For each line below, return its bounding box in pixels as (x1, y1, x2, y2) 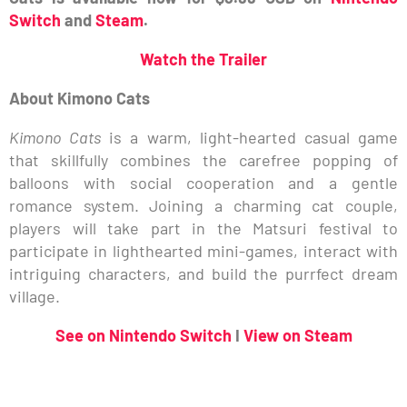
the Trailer (191, 48, 267, 69)
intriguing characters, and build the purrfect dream (9, 263, 398, 283)
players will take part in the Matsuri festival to (9, 217, 398, 238)
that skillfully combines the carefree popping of (9, 149, 398, 170)
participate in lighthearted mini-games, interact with (9, 240, 398, 261)
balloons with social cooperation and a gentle (9, 172, 398, 193)
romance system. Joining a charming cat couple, (9, 194, 398, 215)
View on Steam (243, 324, 352, 345)
